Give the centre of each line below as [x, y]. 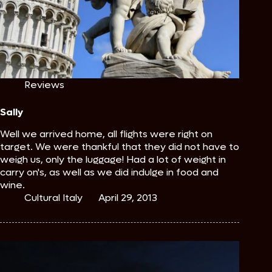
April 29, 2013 [128, 198]
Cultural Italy [53, 198]
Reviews [44, 85]
